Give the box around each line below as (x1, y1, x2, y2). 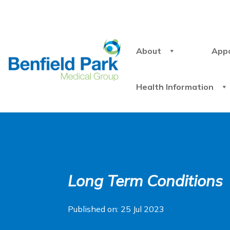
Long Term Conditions (68, 170, 223, 190)
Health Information (136, 82, 214, 92)
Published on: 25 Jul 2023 (68, 203, 164, 214)
